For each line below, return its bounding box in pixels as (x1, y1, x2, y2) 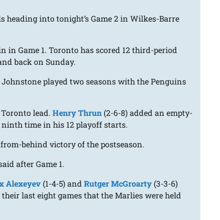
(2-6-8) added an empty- (102, 108, 193, 118)
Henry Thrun (53, 108, 102, 118)
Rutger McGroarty (84, 178, 152, 189)
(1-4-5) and (41, 178, 84, 189)
